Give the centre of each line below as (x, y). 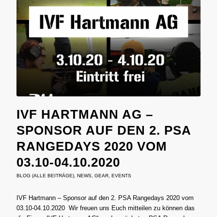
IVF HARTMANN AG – (85, 114)
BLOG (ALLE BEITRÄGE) (45, 175)
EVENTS (121, 175)
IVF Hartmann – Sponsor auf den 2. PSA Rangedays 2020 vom (105, 198)
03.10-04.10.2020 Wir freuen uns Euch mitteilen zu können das (105, 208)
